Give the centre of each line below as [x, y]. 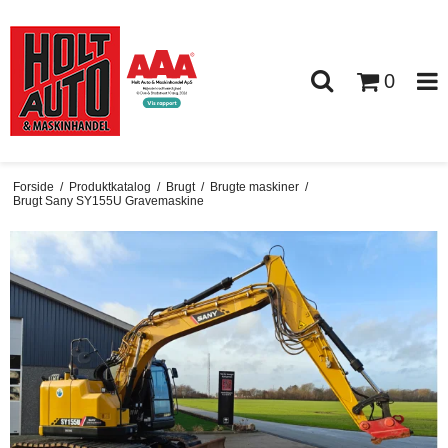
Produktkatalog [109, 186]
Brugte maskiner [254, 186]
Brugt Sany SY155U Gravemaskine [108, 200]
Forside [33, 186]
